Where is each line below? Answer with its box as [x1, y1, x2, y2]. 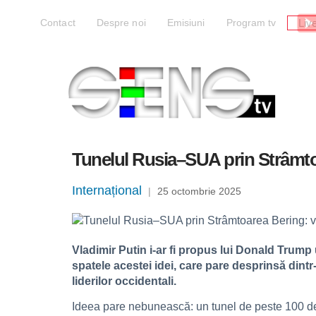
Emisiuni [166, 17, 205, 28]
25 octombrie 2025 [157, 186, 241, 197]
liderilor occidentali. [72, 275, 176, 287]
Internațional [72, 183, 142, 197]
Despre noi [96, 17, 146, 28]
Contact [40, 17, 75, 28]
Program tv [226, 17, 276, 28]
